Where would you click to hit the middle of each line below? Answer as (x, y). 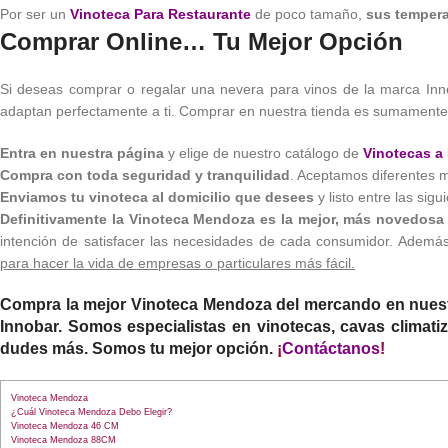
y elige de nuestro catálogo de (263, 152)
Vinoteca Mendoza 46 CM (65, 425)
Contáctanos (331, 348)
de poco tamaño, (308, 13)
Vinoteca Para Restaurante (160, 13)
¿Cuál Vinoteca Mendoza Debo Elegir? (91, 411)
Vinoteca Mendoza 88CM (63, 439)
